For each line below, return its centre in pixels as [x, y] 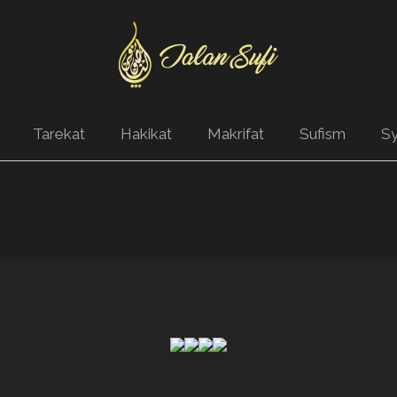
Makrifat [235, 134]
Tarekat [58, 134]
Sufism [322, 134]
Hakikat [146, 134]
